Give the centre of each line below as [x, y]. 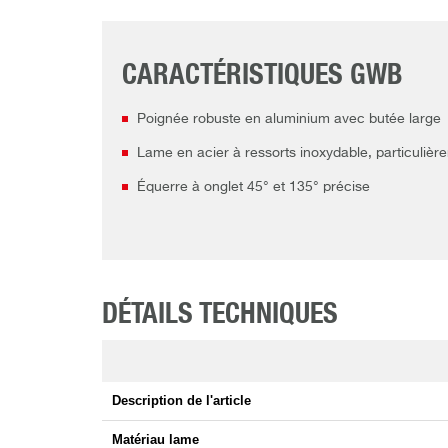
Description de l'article [181, 401]
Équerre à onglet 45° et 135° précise [253, 187]
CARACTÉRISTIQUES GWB [262, 76]
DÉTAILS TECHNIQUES [220, 315]
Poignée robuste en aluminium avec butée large [289, 119]
